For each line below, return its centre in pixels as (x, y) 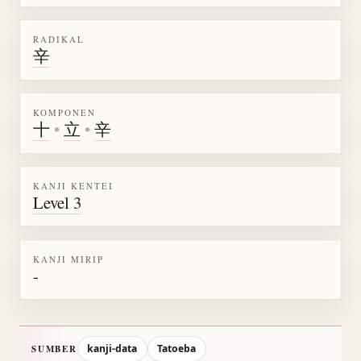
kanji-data (112, 348)
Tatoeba (177, 348)
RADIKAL (59, 40)
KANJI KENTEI (73, 186)
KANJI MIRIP (68, 259)
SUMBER (54, 349)
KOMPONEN (64, 112)
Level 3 (57, 202)
